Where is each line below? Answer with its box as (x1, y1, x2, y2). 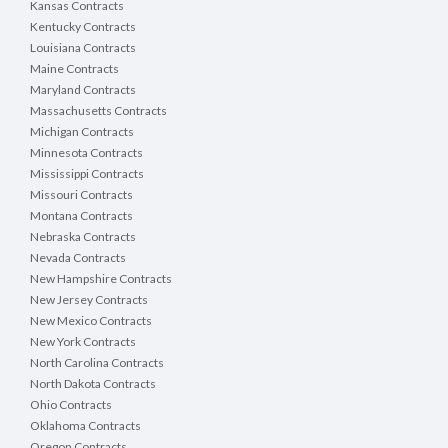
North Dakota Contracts (30, 376, 156, 392)
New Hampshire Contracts (30, 271, 172, 287)
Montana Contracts (30, 208, 133, 224)
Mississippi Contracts (30, 166, 144, 182)
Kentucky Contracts (30, 19, 136, 35)
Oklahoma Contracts (30, 418, 141, 434)
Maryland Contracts (30, 82, 136, 98)
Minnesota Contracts (30, 145, 143, 161)
